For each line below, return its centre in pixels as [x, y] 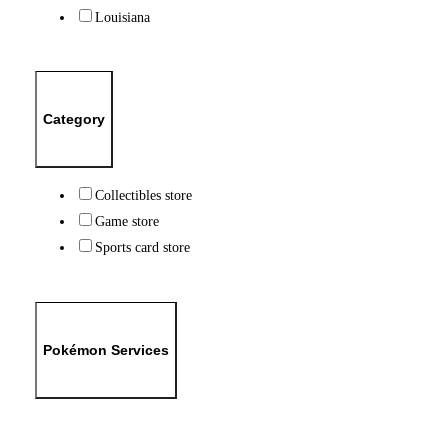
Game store [126, 221]
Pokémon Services [105, 349]
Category [73, 119]
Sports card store [142, 247]
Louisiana [122, 16]
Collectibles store [143, 195]
